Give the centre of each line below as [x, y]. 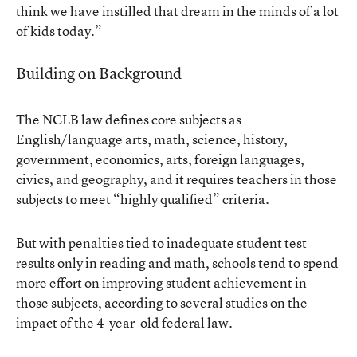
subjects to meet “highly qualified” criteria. [143, 199]
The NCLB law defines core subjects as [129, 119]
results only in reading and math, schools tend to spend [177, 263]
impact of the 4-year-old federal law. [124, 322]
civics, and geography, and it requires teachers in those [177, 179]
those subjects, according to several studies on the [162, 302]
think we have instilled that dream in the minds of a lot [177, 11]
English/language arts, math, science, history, [152, 139]
